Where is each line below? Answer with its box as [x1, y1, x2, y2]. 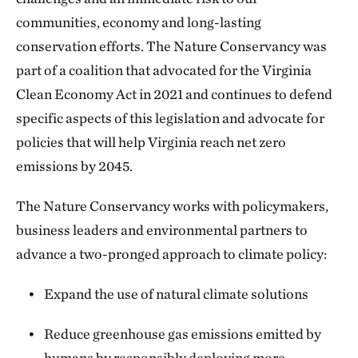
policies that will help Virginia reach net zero [16, 133, 286, 150]
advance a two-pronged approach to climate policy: [16, 245, 327, 262]
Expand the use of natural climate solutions [44, 284, 309, 302]
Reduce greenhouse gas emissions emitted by [44, 324, 322, 342]
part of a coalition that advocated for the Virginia [16, 61, 312, 78]
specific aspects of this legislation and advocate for [16, 109, 324, 126]
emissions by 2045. [16, 157, 133, 174]
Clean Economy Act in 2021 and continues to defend [16, 85, 332, 102]
